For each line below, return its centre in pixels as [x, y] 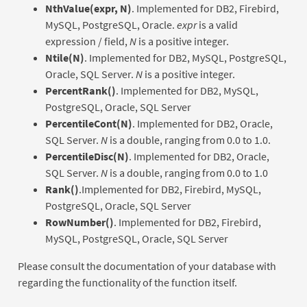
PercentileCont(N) [88, 124]
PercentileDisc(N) [87, 157]
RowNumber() [79, 222]
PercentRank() [80, 91]
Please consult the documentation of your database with [147, 266]
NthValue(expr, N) [88, 9]
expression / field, [87, 41]
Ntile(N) [64, 58]
